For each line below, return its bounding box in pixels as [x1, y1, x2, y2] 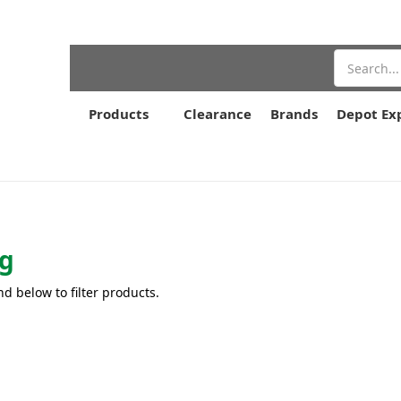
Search [334, 50, 376, 67]
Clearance [183, 105, 252, 123]
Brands [270, 105, 318, 123]
